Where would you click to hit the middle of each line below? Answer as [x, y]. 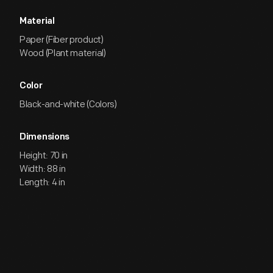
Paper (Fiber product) [62, 40]
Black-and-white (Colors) [68, 105]
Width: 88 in [43, 169]
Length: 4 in [42, 183]
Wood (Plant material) [63, 53]
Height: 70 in [44, 156]
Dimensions [44, 137]
